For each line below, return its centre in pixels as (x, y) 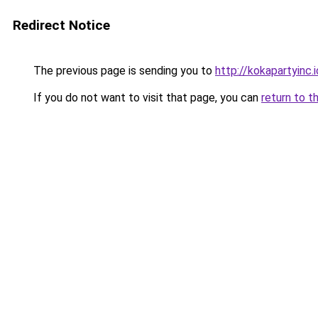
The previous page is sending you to (123, 71)
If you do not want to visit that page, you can (146, 98)
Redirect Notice (61, 25)
